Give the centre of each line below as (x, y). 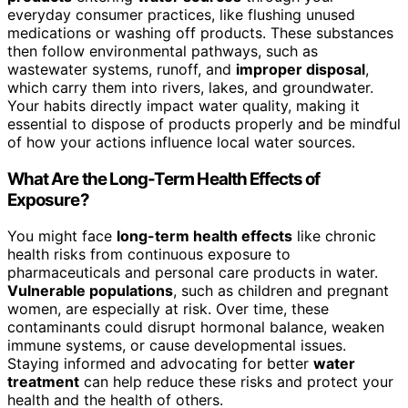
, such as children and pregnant (281, 291)
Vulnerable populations (90, 291)
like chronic (334, 236)
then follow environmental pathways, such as (163, 51)
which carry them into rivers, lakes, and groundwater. (190, 87)
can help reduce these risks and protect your (236, 382)
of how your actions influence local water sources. (181, 142)
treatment (43, 382)
